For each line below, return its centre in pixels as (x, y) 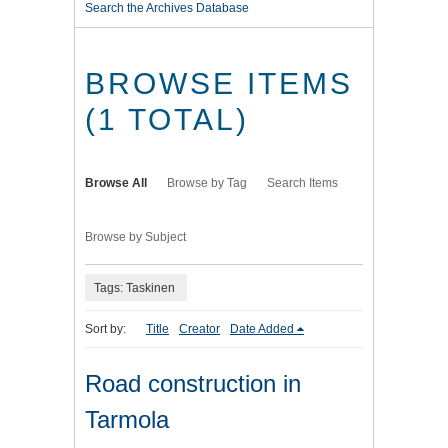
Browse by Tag (207, 183)
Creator (199, 329)
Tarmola (127, 420)
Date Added (262, 329)
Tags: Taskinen (134, 287)
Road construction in (193, 384)
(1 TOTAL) (167, 120)
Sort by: (105, 329)
